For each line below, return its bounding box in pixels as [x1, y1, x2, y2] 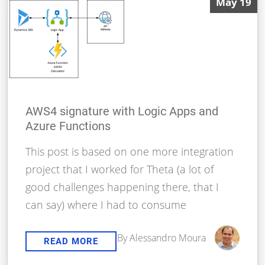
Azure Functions [25, 119, 111, 134]
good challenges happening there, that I [25, 180, 219, 195]
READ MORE [44, 236, 99, 247]
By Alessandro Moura [117, 231, 206, 245]
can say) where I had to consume [25, 198, 187, 212]
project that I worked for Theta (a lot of [25, 162, 214, 177]
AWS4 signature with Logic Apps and [25, 104, 219, 119]
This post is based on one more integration [25, 144, 234, 159]
